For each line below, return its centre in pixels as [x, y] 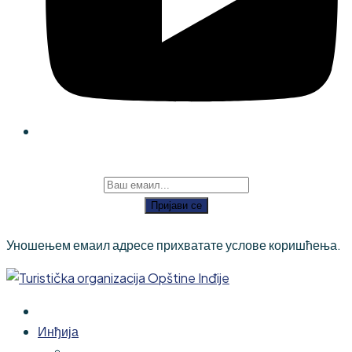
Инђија [58, 331]
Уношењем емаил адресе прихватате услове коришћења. [174, 244]
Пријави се [176, 205]
